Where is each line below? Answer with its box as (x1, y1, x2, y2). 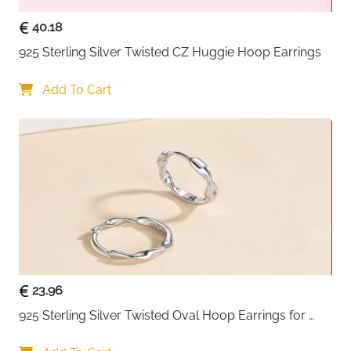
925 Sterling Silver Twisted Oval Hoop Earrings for (19, 308, 306, 323)
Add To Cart (39, 82, 111, 97)
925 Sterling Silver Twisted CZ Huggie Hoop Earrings (19, 45, 321, 60)
